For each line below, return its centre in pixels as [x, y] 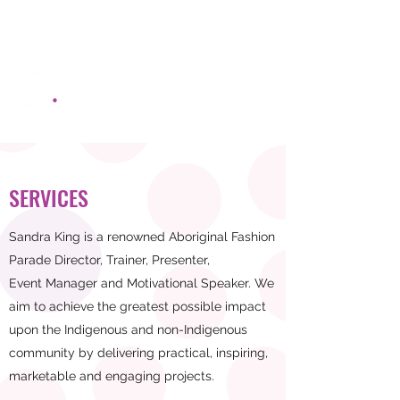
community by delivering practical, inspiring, [138, 353]
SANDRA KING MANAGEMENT [167, 86]
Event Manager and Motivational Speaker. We [142, 283]
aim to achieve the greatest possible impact [137, 306]
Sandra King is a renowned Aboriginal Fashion [142, 237]
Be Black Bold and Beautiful [150, 112]
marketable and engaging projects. [112, 376]
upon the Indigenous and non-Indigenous [128, 329]
